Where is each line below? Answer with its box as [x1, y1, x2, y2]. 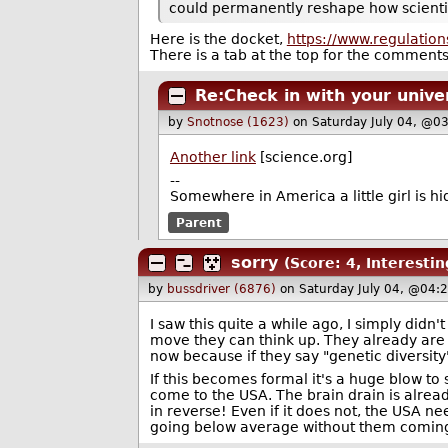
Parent [175, 215, 222, 230]
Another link [169, 149, 256, 166]
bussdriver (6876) [167, 282, 277, 297]
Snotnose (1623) [187, 115, 290, 130]
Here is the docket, [149, 31, 287, 48]
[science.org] [255, 149, 352, 166]
